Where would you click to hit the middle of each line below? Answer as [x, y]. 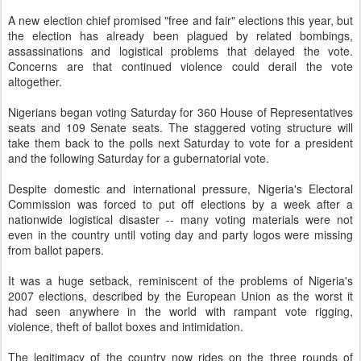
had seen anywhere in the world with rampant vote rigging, [180, 311]
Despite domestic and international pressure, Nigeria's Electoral [180, 189]
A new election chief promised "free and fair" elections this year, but [180, 20]
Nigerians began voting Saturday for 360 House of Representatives [180, 112]
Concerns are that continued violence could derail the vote [180, 66]
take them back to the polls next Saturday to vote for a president [180, 143]
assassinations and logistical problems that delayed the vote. [180, 51]
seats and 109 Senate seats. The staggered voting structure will [180, 127]
